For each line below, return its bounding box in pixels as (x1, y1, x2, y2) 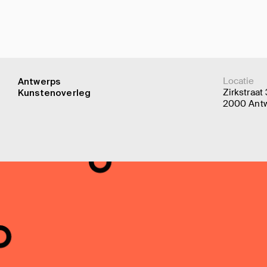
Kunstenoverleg (18, 88, 91, 98)
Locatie (222, 75, 254, 87)
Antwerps (18, 76, 61, 86)
